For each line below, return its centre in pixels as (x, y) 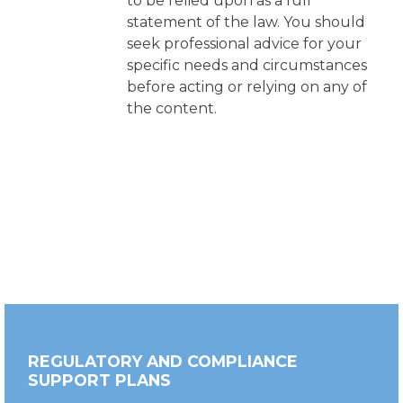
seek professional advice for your (244, 44)
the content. (171, 108)
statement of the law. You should (246, 22)
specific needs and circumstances (246, 65)
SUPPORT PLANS (99, 380)
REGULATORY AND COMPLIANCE (163, 361)
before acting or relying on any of (246, 87)
